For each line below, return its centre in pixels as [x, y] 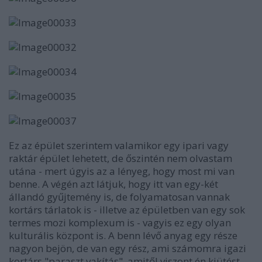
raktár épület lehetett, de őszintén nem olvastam [120, 158]
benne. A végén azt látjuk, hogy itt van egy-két [113, 184]
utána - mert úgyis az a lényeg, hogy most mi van [122, 171]
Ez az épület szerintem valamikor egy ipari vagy [119, 145]
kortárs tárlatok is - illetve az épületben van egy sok [127, 210]
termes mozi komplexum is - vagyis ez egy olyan [120, 223]
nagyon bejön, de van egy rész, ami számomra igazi [127, 248]
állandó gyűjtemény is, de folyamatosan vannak [119, 197]
